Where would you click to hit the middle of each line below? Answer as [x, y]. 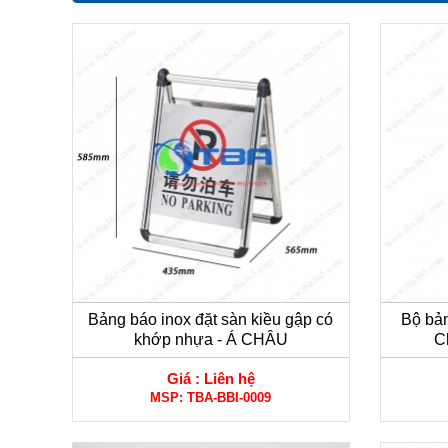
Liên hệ [229, 379]
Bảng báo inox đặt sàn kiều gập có [211, 320]
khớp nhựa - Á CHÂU [210, 340]
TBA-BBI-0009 [229, 398]
